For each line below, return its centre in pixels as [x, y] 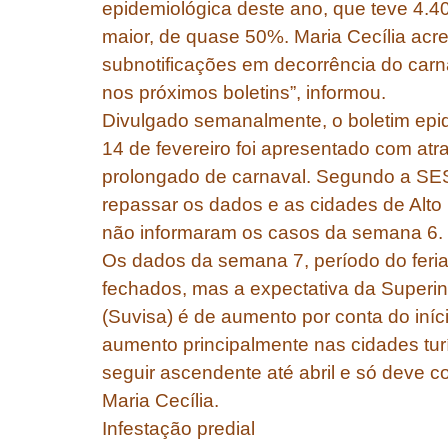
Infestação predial [178, 429]
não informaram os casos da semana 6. [272, 233]
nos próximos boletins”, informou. [244, 93]
